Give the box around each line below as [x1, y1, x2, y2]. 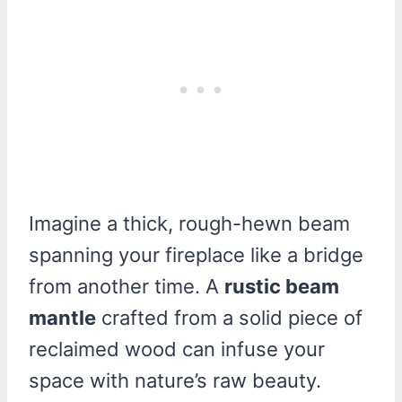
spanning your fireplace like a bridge [29, 242, 363, 267]
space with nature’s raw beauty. [29, 368, 321, 392]
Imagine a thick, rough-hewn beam [29, 211, 350, 235]
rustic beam [224, 274, 339, 298]
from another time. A [29, 274, 224, 298]
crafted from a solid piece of [96, 305, 363, 329]
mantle [29, 305, 96, 329]
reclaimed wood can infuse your [29, 336, 325, 361]
